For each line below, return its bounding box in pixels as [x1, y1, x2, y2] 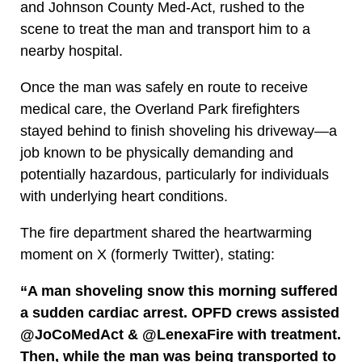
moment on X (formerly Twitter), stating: [20, 246, 275, 263]
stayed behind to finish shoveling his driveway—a [20, 123, 337, 140]
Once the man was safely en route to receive [20, 79, 308, 96]
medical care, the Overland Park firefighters [20, 101, 300, 118]
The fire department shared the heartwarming [20, 225, 312, 242]
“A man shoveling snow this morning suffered [20, 283, 338, 300]
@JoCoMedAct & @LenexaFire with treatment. [20, 326, 341, 343]
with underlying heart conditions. [20, 188, 228, 205]
